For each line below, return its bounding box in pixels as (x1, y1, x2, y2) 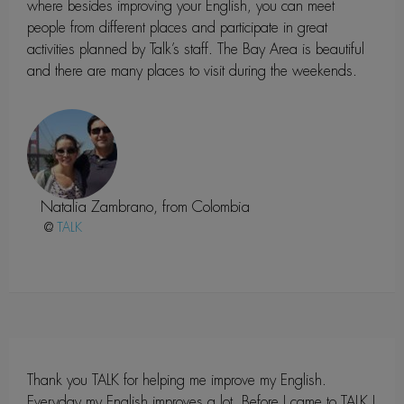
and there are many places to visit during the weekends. (27, 60, 357, 80)
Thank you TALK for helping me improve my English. (27, 370, 326, 390)
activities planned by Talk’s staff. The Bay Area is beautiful (27, 39, 364, 59)
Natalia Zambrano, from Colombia (41, 196, 250, 216)
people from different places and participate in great (27, 17, 327, 37)
